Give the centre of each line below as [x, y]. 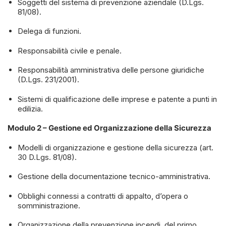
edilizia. [30, 108]
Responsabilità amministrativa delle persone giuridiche [111, 70]
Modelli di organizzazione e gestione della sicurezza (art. [115, 147]
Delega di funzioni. [49, 31]
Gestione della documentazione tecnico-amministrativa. [114, 177]
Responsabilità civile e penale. [69, 50]
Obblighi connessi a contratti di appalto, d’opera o [103, 196]
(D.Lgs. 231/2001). [48, 80]
